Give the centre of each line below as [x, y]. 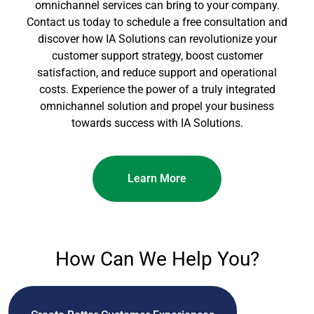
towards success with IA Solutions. [157, 123]
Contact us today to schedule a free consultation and [157, 22]
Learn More [157, 179]
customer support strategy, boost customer [157, 55]
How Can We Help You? [157, 259]
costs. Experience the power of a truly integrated [157, 89]
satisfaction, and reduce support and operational [157, 72]
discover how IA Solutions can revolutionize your [157, 39]
